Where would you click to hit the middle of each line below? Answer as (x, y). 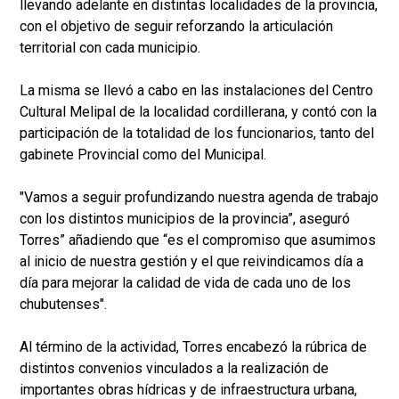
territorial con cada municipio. (110, 48)
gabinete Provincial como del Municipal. (143, 155)
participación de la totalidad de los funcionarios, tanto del (197, 134)
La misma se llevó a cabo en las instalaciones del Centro (196, 91)
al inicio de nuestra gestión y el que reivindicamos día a (191, 262)
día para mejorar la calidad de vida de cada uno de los (185, 283)
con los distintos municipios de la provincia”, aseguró (185, 219)
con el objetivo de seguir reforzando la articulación (176, 27)
